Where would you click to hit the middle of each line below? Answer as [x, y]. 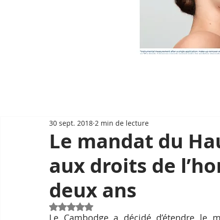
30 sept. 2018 [71, 123]
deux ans [93, 190]
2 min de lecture [122, 123]
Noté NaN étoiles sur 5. [109, 206]
